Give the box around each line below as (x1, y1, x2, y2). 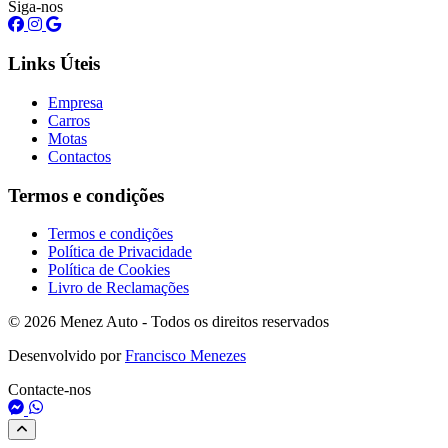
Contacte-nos (8, 381, 91, 399)
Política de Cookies (48, 261, 170, 279)
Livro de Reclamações (48, 279, 189, 297)
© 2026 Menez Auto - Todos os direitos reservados (8, 313, 329, 331)
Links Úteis (8, 53, 100, 75)
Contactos (48, 147, 111, 165)
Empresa (48, 93, 103, 111)
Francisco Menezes (125, 347, 246, 365)
